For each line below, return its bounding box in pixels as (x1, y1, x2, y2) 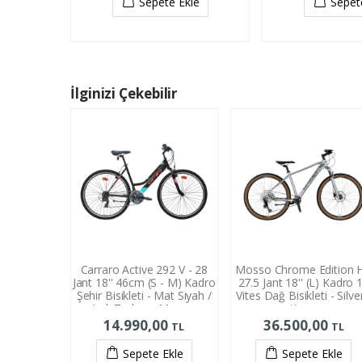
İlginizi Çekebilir (70, 84, 178, 103)
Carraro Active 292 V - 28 (80, 261, 208, 277)
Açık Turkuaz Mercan (90, 300, 198, 316)
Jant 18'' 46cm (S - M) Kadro (72, 274, 216, 290)
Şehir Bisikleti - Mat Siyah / (76, 287, 212, 303)
